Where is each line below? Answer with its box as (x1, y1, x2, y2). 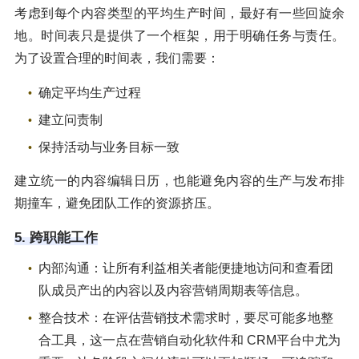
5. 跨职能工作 (14, 229, 98, 245)
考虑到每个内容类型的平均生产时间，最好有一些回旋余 (14, 6, 345, 20)
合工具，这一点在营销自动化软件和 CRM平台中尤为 (38, 333, 341, 347)
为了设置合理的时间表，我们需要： (14, 50, 220, 65)
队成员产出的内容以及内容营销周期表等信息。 (38, 283, 308, 297)
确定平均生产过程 (38, 85, 141, 99)
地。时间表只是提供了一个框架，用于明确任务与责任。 (14, 28, 345, 42)
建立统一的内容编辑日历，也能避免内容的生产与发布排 (14, 173, 345, 188)
